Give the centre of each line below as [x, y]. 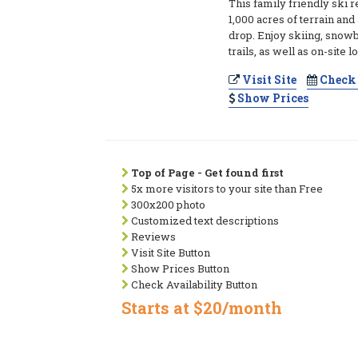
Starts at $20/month [202, 308]
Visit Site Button [169, 253]
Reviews [152, 237]
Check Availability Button [193, 284]
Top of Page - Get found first [207, 173]
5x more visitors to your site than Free [226, 189]
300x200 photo [167, 205]
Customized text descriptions [204, 221]
